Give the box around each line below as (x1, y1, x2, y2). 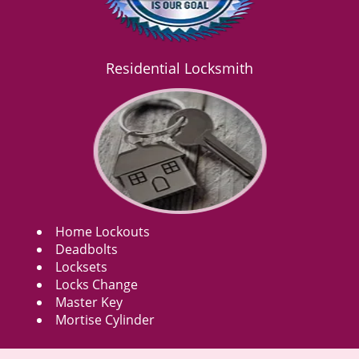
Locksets (55, 258, 107, 276)
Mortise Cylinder (55, 311, 155, 329)
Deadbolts (55, 240, 118, 258)
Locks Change (55, 276, 138, 293)
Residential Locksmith (106, 58, 253, 78)
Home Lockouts (55, 223, 150, 240)
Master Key (55, 293, 123, 311)
